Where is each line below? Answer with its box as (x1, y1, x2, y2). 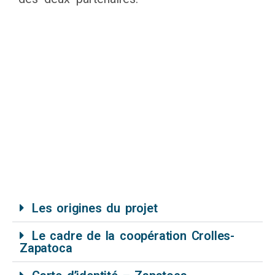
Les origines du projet (32, 201, 158, 216)
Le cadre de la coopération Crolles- (32, 228, 234, 244)
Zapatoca (20, 241, 72, 256)
